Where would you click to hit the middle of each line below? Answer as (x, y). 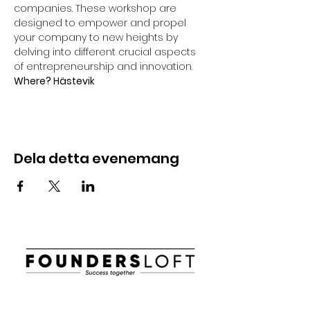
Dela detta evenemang (97, 158)
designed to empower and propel (101, 23)
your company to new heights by (97, 37)
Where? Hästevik (54, 81)
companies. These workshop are (97, 8)
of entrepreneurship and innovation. (103, 66)
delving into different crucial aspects (106, 52)
